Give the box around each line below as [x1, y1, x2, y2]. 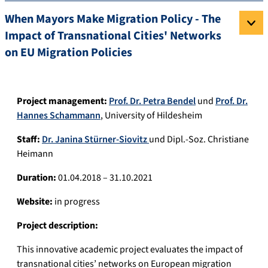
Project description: [17, 219, 98, 233]
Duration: [17, 171, 58, 185]
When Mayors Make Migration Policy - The [5, 11, 221, 28]
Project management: [17, 95, 107, 108]
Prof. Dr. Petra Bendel [109, 95, 196, 108]
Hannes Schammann [17, 109, 100, 123]
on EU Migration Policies [5, 44, 132, 62]
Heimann [17, 147, 53, 161]
